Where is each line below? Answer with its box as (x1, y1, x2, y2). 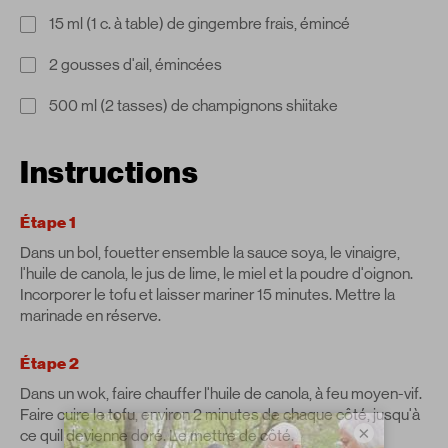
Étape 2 (20, 354, 80, 375)
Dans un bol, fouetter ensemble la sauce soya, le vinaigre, (20, 242, 400, 262)
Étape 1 (20, 212, 77, 233)
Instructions (20, 154, 198, 192)
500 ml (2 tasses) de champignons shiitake (49, 96, 339, 115)
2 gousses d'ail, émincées (49, 55, 223, 75)
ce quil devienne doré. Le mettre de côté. (20, 426, 294, 446)
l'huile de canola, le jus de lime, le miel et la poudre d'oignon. (20, 263, 413, 283)
